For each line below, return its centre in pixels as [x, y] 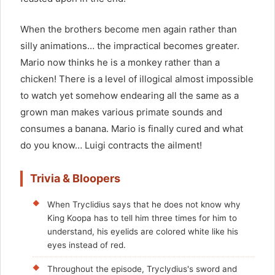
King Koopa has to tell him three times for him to [142, 218]
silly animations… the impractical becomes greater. [130, 45]
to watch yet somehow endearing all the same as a [130, 95]
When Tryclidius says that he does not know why [144, 205]
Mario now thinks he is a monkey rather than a [120, 62]
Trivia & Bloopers [75, 179]
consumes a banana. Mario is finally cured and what [132, 128]
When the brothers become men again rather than [129, 29]
